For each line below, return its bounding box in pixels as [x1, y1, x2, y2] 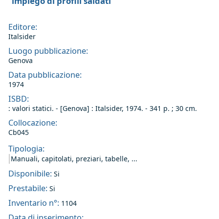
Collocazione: [8, 117, 59, 128]
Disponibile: [8, 168, 54, 179]
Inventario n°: [8, 197, 61, 208]
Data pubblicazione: [8, 69, 84, 80]
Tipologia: [8, 143, 46, 154]
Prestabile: [8, 182, 49, 194]
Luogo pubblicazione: [8, 45, 90, 56]
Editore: [8, 21, 39, 32]
